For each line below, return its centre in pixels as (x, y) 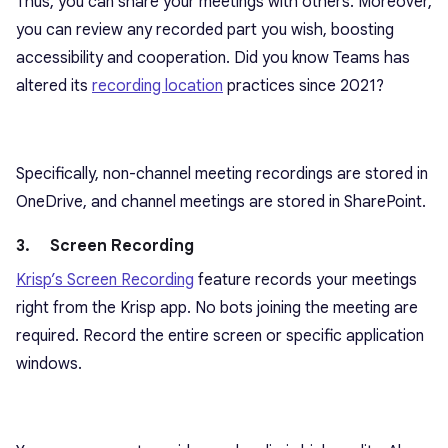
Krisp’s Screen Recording (105, 280)
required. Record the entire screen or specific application (220, 336)
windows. (49, 364)
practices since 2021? (303, 86)
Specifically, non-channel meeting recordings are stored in (222, 174)
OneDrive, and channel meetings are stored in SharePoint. (221, 202)
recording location (157, 86)
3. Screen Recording (105, 246)
